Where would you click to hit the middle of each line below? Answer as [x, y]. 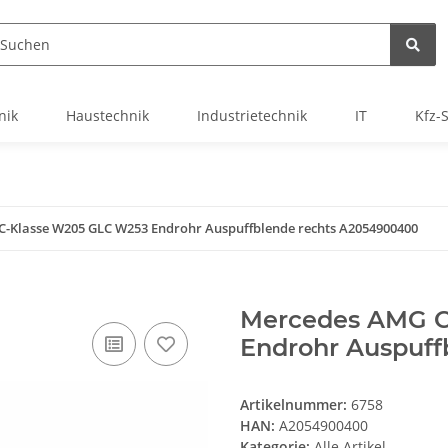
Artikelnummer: [295, 405]
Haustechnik [107, 116]
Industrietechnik [252, 116]
